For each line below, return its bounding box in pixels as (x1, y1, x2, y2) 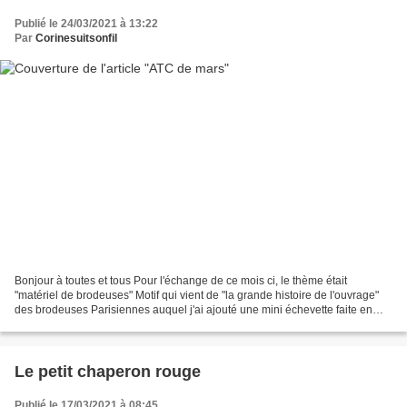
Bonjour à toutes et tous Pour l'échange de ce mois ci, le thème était (15, 274, 347, 288)
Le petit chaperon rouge (15, 362, 201, 382)
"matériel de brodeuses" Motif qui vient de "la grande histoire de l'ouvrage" (15, 289, 379, 303)
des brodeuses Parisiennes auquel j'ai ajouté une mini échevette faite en (15, 303, 372, 317)
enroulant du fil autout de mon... (15, 318, 170, 332)
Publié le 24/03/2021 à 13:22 (15, 16, 158, 30)
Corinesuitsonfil (35, 31, 117, 45)
